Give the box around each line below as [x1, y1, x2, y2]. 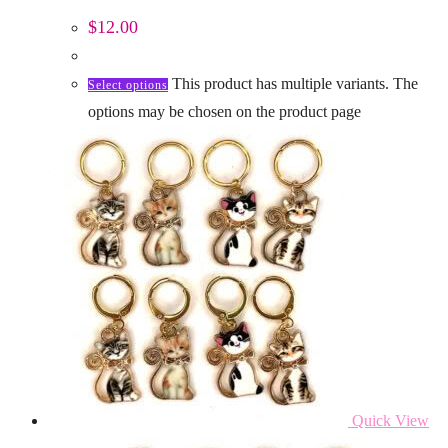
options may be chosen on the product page [88, 103, 361, 121]
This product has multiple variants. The [172, 75, 418, 93]
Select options [88, 78, 168, 93]
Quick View [348, 412, 429, 430]
